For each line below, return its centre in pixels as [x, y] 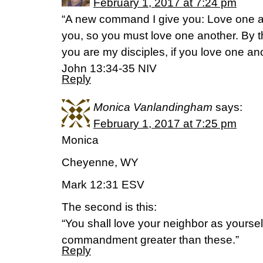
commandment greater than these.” [150, 240]
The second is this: [109, 207]
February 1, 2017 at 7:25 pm [165, 124]
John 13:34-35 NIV [109, 68]
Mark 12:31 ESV [103, 185]
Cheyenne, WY [100, 162]
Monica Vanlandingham [153, 107]
